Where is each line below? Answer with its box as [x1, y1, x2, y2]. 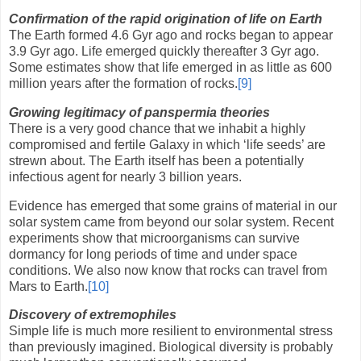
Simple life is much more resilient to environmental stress [9, 324, 333, 338]
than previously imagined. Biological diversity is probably [9, 340, 333, 355]
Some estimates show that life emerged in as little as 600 [9, 60, 332, 74]
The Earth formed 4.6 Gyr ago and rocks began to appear [9, 27, 333, 42]
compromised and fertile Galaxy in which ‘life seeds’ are [9, 137, 326, 151]
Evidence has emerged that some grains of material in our [9, 198, 337, 213]
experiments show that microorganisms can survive [9, 230, 300, 245]
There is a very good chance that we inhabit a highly [9, 121, 305, 135]
